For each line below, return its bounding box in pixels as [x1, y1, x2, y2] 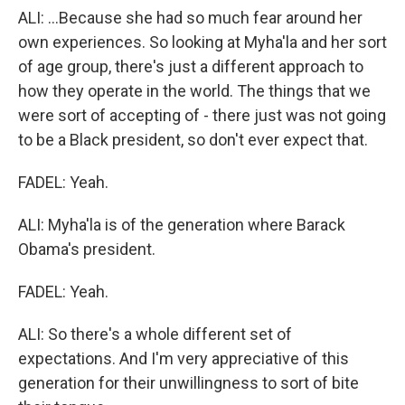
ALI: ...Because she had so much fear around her [18, 8, 363, 27]
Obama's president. [18, 240, 155, 259]
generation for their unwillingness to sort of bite [18, 373, 359, 392]
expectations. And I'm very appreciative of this [18, 349, 349, 368]
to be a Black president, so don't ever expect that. [18, 130, 368, 149]
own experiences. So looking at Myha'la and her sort [18, 33, 387, 52]
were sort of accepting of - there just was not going [18, 106, 386, 125]
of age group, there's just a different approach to [18, 57, 363, 76]
